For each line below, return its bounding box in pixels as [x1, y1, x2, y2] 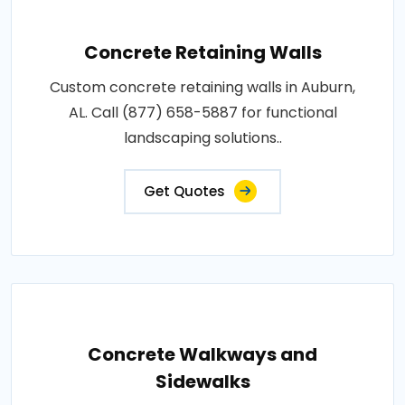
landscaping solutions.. [123, 127, 282, 149]
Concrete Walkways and [88, 342, 317, 368]
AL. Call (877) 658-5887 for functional [68, 102, 337, 124]
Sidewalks [155, 369, 250, 395]
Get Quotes [144, 182, 225, 202]
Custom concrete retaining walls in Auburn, [50, 77, 355, 99]
